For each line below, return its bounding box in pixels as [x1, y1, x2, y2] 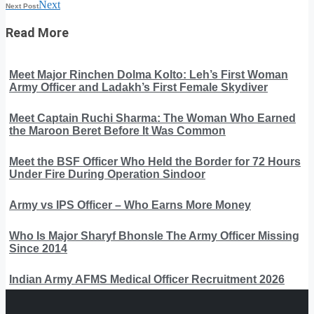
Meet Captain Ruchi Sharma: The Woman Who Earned [9, 112, 296, 125]
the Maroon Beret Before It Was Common [9, 125, 226, 137]
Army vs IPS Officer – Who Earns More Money [9, 199, 251, 212]
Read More [6, 25, 69, 41]
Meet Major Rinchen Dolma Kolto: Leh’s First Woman [9, 69, 288, 81]
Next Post [6, 2, 39, 11]
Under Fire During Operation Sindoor [9, 168, 205, 181]
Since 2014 [9, 243, 67, 255]
